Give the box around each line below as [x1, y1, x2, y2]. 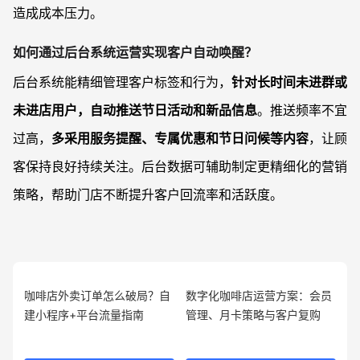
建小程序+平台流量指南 [24, 308, 144, 322]
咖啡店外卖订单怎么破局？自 [24, 288, 170, 303]
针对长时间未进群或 [231, 74, 347, 91]
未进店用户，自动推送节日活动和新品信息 [13, 102, 257, 119]
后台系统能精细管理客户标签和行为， [13, 74, 231, 91]
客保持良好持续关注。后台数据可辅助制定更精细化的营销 [13, 158, 347, 175]
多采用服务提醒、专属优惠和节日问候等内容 [51, 130, 309, 147]
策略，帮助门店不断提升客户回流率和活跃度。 [13, 186, 283, 203]
